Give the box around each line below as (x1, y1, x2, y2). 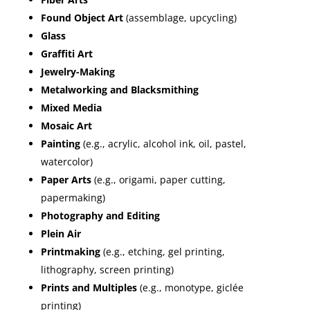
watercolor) (40, 154, 93, 168)
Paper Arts (40, 172, 91, 186)
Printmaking (40, 244, 100, 258)
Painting (40, 136, 80, 150)
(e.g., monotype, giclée (136, 280, 244, 294)
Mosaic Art (40, 118, 92, 132)
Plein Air (40, 226, 81, 240)
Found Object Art (40, 10, 123, 24)
